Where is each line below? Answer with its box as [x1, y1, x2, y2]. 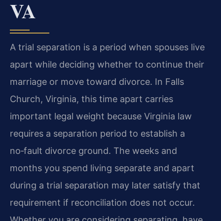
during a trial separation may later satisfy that [10, 180, 200, 190]
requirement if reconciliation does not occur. [10, 197, 195, 208]
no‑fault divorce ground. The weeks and [10, 145, 177, 156]
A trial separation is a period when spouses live [10, 41, 205, 52]
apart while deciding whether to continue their [10, 59, 204, 70]
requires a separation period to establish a [10, 128, 185, 139]
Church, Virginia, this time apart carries [10, 93, 173, 104]
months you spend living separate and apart [10, 162, 194, 173]
